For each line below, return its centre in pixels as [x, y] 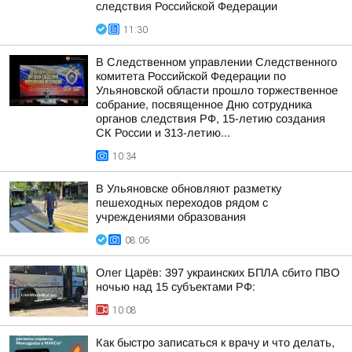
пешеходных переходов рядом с [182, 203]
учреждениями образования [171, 217]
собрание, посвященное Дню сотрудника [204, 104]
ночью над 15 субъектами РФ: [176, 287]
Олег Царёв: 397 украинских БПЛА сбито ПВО [218, 273]
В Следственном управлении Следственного [216, 62]
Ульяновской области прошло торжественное [217, 90]
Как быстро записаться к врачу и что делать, [215, 343]
